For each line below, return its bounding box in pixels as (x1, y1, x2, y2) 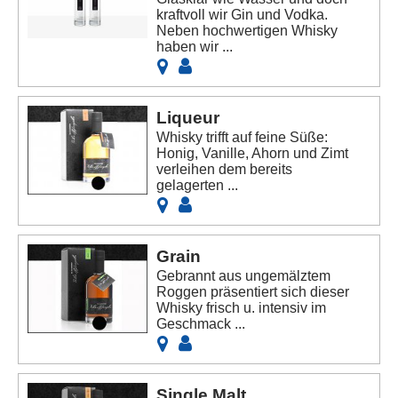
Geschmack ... (156, 316, 246, 332)
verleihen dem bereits (156, 162, 293, 178)
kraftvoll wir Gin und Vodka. (156, 7, 329, 23)
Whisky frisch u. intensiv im (156, 300, 327, 316)
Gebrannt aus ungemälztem (156, 268, 331, 284)
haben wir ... (156, 39, 234, 55)
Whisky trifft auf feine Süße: (156, 130, 329, 146)
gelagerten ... (156, 178, 239, 194)
